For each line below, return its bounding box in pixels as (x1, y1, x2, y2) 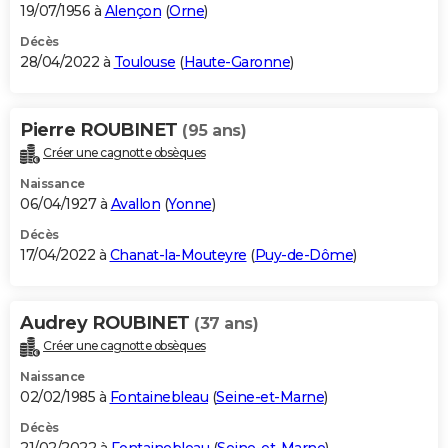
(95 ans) (182, 121, 246, 141)
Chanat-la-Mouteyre (109, 246, 247, 265)
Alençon (104, 2, 161, 21)
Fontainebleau (109, 388, 208, 407)
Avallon (110, 195, 160, 214)
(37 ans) (194, 314, 258, 334)
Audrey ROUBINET (20, 312, 194, 335)
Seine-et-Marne (216, 388, 324, 407)
